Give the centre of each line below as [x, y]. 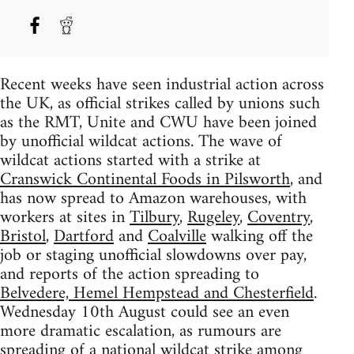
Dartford [84, 237]
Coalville [177, 237]
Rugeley [213, 218]
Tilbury [154, 218]
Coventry [279, 218]
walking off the [260, 237]
